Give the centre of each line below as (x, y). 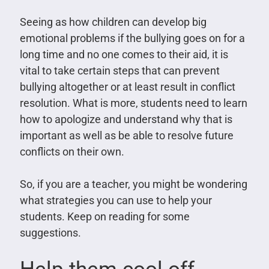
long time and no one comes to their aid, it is (124, 54)
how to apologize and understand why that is (126, 119)
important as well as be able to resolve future (126, 135)
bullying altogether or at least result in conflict (127, 87)
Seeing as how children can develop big (113, 22)
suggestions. (50, 233)
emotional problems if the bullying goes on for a (132, 38)
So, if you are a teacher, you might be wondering (133, 184)
